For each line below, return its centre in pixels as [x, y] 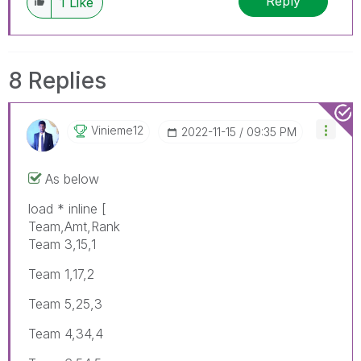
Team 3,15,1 [62, 244]
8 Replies [57, 80]
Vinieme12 [117, 130]
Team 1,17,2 [61, 274]
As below [72, 178]
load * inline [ [67, 208]
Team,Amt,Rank [74, 226]
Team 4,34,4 [66, 333]
